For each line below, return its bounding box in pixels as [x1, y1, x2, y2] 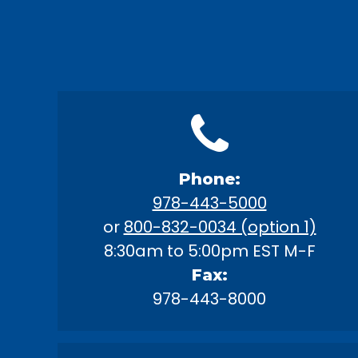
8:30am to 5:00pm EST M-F [103, 240, 316, 262]
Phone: [178, 169, 241, 189]
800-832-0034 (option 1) [123, 216, 316, 238]
